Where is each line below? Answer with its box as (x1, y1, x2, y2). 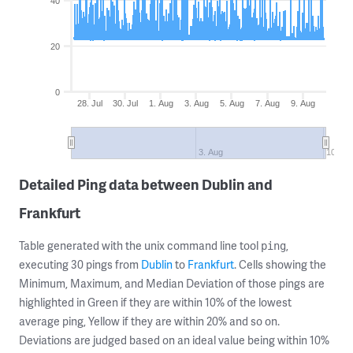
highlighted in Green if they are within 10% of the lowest (19, 295, 292, 310)
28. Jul (77, 98, 103, 108)
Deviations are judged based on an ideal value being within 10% (19, 333, 329, 347)
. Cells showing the (234, 257, 326, 272)
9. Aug (291, 98, 316, 108)
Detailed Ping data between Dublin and (19, 174, 273, 194)
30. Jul (113, 98, 139, 108)
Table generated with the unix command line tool (19, 238, 261, 253)
